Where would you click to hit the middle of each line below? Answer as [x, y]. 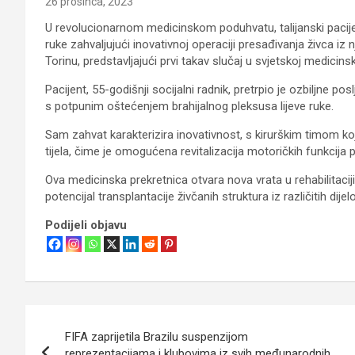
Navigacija [83, 320]
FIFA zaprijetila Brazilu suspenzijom [157, 336]
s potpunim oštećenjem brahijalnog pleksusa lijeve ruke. [189, 106]
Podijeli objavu [86, 225]
